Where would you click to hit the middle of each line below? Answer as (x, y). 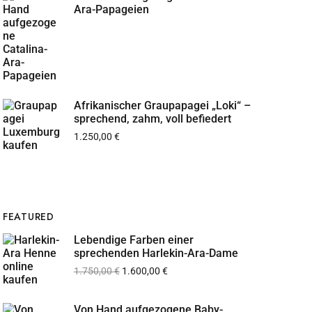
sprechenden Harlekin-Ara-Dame (156, 253)
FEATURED (29, 217)
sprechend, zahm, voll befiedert (153, 119)
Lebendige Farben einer (134, 240)
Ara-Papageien (111, 9)
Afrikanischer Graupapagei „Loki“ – (162, 106)
